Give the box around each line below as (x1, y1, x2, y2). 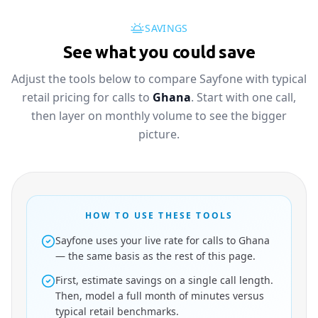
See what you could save (62, 43, 256, 62)
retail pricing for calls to (22, 89, 150, 105)
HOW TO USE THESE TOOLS (84, 209, 234, 221)
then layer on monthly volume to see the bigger (31, 108, 287, 124)
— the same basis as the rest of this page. (55, 249, 256, 263)
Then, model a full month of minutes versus (55, 289, 264, 302)
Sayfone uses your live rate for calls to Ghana (55, 234, 270, 247)
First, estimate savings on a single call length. (55, 273, 273, 287)
